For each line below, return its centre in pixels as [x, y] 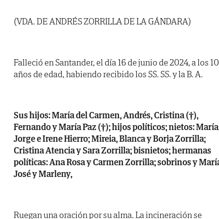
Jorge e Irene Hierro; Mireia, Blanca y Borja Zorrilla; [110, 139]
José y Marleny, [43, 174]
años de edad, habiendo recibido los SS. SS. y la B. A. [108, 74]
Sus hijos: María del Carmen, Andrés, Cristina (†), [106, 115]
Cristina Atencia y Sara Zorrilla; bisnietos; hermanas [112, 151]
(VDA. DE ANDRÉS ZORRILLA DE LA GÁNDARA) [102, 22]
